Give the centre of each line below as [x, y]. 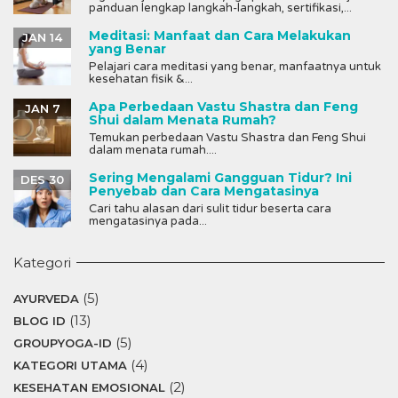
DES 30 [42, 179]
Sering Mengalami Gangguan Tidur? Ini [220, 177]
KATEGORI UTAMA [70, 365]
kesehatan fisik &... [141, 79]
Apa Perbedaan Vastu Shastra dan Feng [223, 106]
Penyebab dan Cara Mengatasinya [204, 191]
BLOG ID [40, 320]
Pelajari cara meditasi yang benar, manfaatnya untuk [235, 66]
